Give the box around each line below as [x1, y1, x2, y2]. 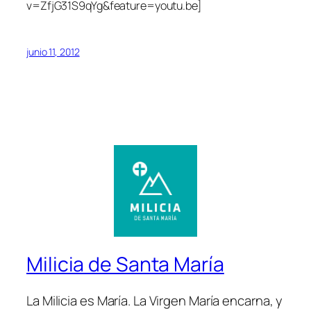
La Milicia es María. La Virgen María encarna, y [26, 291, 283, 310]
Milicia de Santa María [26, 251, 224, 278]
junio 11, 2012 [26, 44, 80, 58]
